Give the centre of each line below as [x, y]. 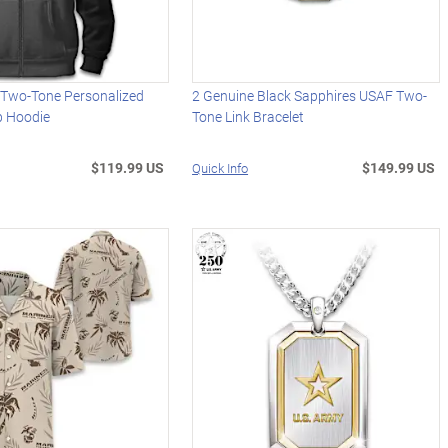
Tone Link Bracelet [248, 116]
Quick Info [220, 167]
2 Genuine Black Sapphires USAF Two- [310, 95]
